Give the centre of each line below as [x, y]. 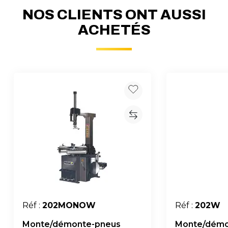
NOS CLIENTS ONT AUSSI [114, 14]
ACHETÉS [114, 30]
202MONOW [69, 205]
